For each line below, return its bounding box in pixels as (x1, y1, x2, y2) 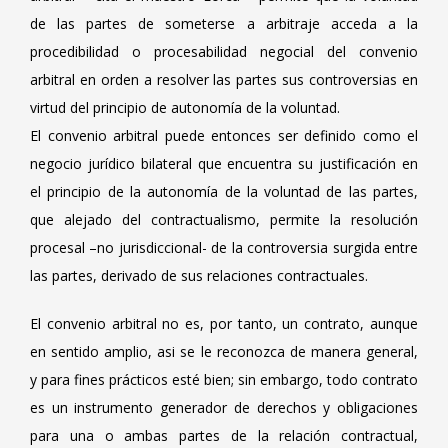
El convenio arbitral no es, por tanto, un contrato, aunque (30, 314, 418, 333)
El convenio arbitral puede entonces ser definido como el (30, 126, 418, 145)
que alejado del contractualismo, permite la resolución (30, 210, 418, 229)
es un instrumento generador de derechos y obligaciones (30, 398, 418, 417)
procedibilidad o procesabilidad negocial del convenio (30, 42, 418, 61)
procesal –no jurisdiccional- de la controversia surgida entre (30, 238, 418, 257)
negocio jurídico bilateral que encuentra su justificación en (30, 154, 418, 173)
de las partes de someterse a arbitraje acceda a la (30, 14, 418, 33)
